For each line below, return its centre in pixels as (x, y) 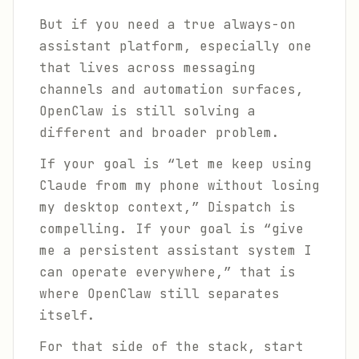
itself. (67, 315)
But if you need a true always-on (167, 24)
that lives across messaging (147, 68)
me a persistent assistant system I (175, 250)
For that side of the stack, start (171, 347)
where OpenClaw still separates (159, 294)
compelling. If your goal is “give (171, 229)
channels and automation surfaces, (171, 89)
